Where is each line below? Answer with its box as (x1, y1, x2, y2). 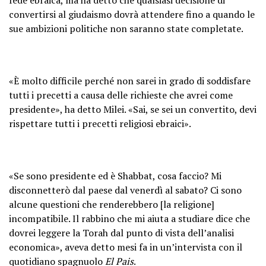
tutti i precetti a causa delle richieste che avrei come (9, 88, 233, 102)
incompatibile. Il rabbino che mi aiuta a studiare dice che (9, 211, 250, 225)
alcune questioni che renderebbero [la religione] (9, 197, 214, 211)
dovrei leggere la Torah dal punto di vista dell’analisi (9, 226, 234, 239)
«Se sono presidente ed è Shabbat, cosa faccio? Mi (9, 169, 221, 182)
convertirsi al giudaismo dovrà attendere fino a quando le (9, 7, 255, 21)
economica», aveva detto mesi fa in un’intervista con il (9, 240, 242, 254)
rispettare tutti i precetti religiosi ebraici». (9, 116, 191, 130)
